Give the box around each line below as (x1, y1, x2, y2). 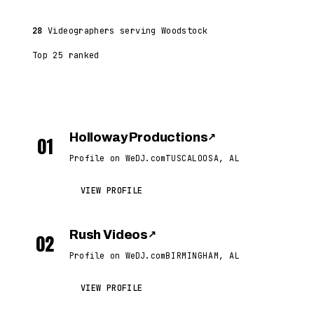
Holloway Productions (69, 130, 208, 144)
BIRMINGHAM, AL (165, 250, 240, 261)
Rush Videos (69, 228, 149, 242)
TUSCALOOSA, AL (165, 153, 240, 163)
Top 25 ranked (32, 50, 100, 61)
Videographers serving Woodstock (42, 25, 208, 36)
